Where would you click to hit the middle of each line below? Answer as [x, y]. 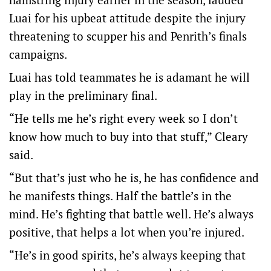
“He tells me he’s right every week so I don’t [123, 118]
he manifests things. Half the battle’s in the [120, 196]
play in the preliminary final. [83, 95]
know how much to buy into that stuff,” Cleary [129, 136]
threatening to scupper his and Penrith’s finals [128, 36]
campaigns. [38, 54]
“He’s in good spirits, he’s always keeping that [127, 255]
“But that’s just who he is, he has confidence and [134, 178]
